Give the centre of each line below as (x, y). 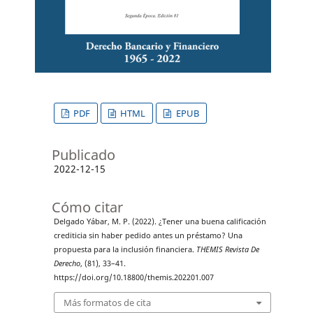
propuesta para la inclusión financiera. (125, 250)
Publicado (83, 155)
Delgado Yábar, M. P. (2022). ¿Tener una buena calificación (160, 222)
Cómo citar (87, 208)
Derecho (67, 264)
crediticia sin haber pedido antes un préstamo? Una (148, 236)
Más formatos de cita (107, 302)
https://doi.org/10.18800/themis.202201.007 (133, 278)
